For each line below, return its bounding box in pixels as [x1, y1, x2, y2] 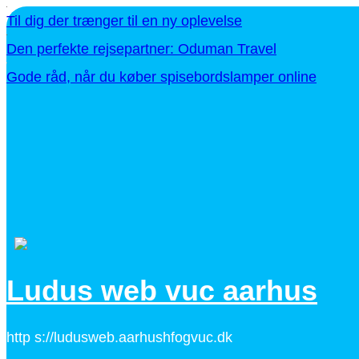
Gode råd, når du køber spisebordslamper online [6, 69, 317, 85]
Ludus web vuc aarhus [6, 274, 317, 308]
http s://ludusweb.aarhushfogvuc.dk [6, 329, 232, 346]
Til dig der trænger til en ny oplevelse [6, 13, 242, 29]
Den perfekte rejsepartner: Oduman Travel [6, 41, 276, 57]
